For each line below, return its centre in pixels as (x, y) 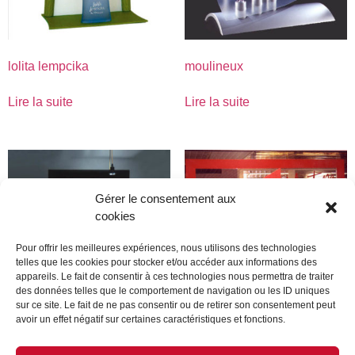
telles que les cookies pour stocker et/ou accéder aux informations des (166, 262)
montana (209, 339)
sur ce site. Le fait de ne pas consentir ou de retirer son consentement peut (176, 305)
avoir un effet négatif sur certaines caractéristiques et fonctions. (151, 319)
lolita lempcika (48, 67)
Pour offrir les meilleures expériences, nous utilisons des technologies (166, 248)
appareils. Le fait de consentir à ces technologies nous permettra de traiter (175, 277)
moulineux (214, 67)
